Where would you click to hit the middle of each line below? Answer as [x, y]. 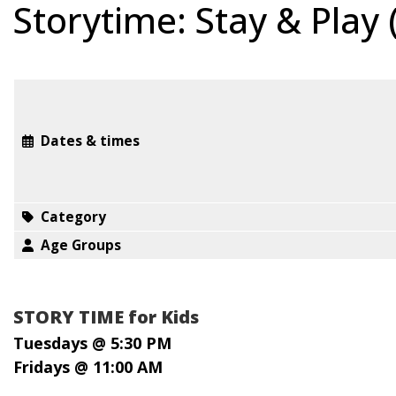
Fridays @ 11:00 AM [88, 367]
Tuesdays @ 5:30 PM [92, 343]
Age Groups [81, 245]
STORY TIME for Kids [106, 317]
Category [74, 217]
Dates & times [91, 141]
